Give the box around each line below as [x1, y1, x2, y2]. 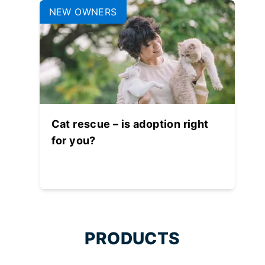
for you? [51, 134, 96, 147]
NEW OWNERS [49, 6, 117, 18]
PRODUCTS [85, 228, 180, 249]
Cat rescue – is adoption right [51, 118, 209, 131]
